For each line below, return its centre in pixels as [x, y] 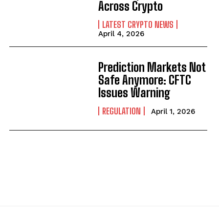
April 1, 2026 [173, 112]
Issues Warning [134, 93]
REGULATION [121, 111]
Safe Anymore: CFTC [144, 80]
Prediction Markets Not [152, 67]
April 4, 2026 [121, 33]
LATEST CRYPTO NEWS [138, 24]
